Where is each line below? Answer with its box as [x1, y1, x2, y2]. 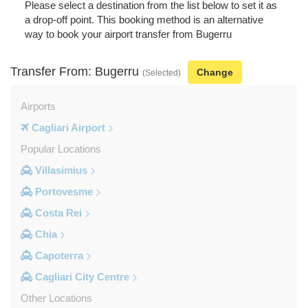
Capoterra [32, 249, 83, 261]
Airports [21, 100, 56, 112]
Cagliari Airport [29, 121, 105, 133]
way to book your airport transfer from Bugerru [24, 27, 232, 40]
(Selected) [142, 67, 181, 77]
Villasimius [32, 164, 87, 176]
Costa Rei [32, 206, 82, 219]
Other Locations [21, 291, 92, 304]
